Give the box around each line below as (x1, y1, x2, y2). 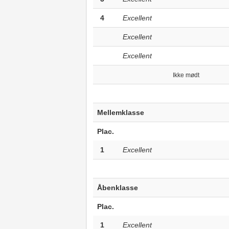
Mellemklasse (97, 108, 144, 117)
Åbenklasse (97, 184, 138, 192)
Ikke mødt (172, 72, 199, 79)
